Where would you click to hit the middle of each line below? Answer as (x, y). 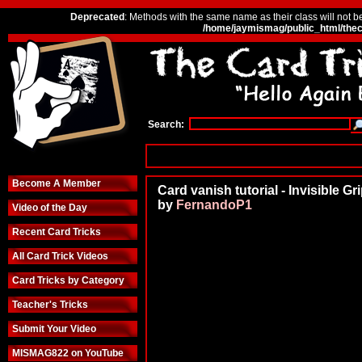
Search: (168, 124)
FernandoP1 (214, 205)
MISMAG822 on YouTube (68, 353)
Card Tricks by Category (68, 280)
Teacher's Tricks (50, 305)
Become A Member (57, 183)
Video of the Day (50, 208)
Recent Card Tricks (57, 232)
